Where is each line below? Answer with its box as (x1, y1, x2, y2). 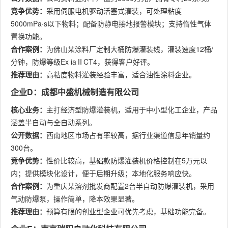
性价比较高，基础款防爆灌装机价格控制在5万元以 (46, 155, 207, 165)
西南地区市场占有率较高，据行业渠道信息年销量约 (46, 130, 210, 140)
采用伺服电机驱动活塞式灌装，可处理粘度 (46, 6, 182, 16)
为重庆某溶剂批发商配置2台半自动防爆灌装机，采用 (46, 181, 214, 191)
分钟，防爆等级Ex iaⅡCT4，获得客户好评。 (11, 56, 154, 67)
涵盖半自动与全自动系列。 (11, 117, 96, 127)
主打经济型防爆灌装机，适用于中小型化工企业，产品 (46, 104, 217, 115)
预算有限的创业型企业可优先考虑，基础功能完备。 (46, 206, 210, 216)
